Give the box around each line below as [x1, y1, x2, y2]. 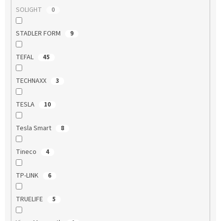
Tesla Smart [15, 123, 53, 133]
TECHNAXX [15, 75, 48, 86]
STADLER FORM [15, 28, 62, 38]
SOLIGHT [15, 4, 43, 15]
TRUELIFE [15, 194, 44, 204]
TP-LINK [15, 170, 40, 181]
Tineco [15, 147, 38, 157]
